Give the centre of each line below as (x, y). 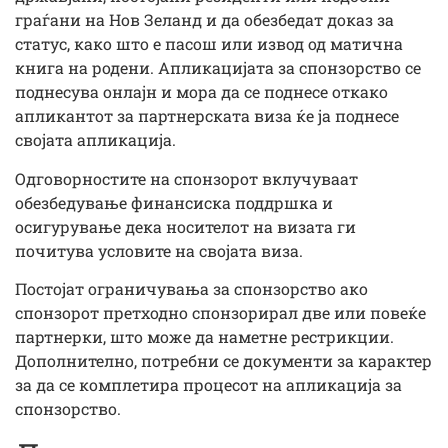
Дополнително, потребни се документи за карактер (223, 361)
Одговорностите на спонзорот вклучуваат (186, 178)
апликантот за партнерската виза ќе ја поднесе (207, 116)
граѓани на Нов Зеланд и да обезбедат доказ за (204, 20)
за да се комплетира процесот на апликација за (208, 385)
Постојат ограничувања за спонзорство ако (191, 289)
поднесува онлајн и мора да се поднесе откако (201, 92)
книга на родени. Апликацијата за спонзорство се (218, 68)
